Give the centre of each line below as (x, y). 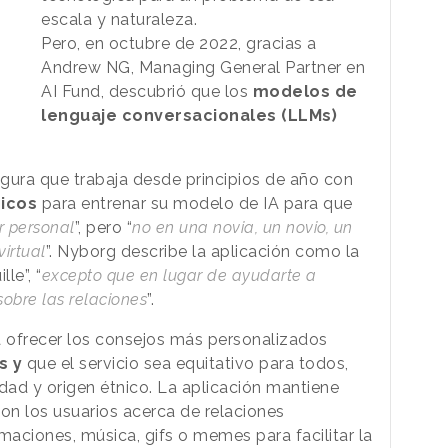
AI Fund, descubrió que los (147, 92)
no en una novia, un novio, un (242, 228)
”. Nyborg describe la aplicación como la (202, 252)
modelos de (305, 92)
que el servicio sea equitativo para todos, (185, 364)
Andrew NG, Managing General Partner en (203, 68)
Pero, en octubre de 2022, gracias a (179, 44)
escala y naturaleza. (121, 20)
